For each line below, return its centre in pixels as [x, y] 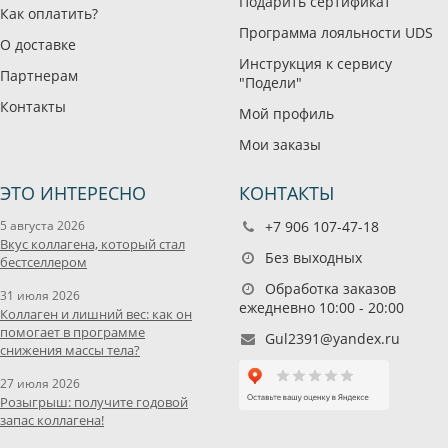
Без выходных [311, 258]
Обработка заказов [328, 289]
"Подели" [270, 83]
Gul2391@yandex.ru [332, 339]
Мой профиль [286, 114]
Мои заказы [280, 145]
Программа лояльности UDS [336, 33]
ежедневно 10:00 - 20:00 [321, 308]
